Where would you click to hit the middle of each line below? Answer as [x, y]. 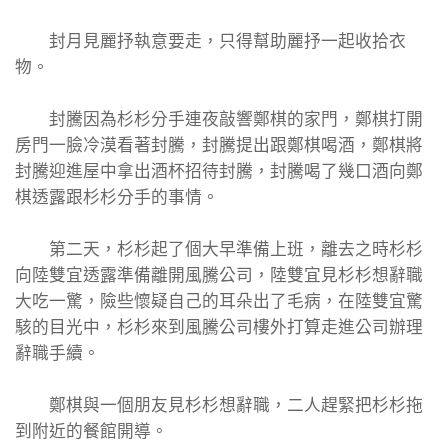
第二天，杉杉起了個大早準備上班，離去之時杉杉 [219, 249]
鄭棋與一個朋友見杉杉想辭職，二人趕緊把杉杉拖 [219, 405]
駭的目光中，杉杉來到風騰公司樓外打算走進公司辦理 [219, 327]
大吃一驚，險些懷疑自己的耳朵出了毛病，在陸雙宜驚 [219, 301]
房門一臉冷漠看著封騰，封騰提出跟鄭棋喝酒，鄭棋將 [219, 145]
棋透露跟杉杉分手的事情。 [117, 197]
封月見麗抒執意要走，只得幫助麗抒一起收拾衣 [210, 41]
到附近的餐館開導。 [91, 431]
